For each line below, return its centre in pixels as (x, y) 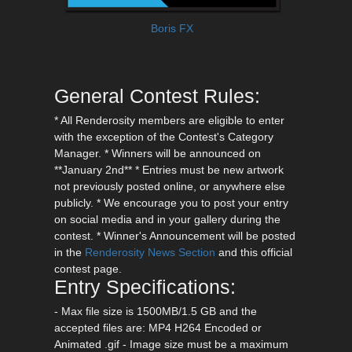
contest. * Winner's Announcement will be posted (174, 236)
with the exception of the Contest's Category (163, 137)
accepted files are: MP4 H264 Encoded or (158, 328)
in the (69, 253)
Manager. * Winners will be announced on (157, 154)
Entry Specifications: (145, 288)
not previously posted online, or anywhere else (169, 187)
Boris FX (172, 29)
